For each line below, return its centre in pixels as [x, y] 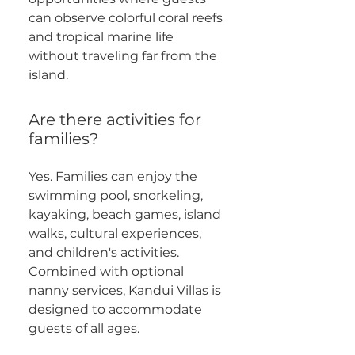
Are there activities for [115, 120]
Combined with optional [106, 271]
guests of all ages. [84, 328]
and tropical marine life [101, 37]
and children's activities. [104, 252]
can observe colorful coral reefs [126, 18]
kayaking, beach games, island [125, 214]
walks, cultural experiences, [115, 233]
